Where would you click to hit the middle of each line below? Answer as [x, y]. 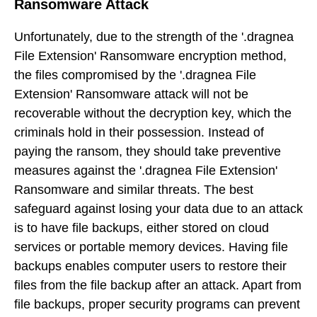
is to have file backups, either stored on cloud [142, 228]
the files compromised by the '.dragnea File [135, 75]
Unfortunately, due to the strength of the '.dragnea [154, 37]
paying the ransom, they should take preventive [148, 152]
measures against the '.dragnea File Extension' [146, 171]
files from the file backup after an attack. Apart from [158, 286]
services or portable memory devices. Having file [151, 247]
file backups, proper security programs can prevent [157, 305]
